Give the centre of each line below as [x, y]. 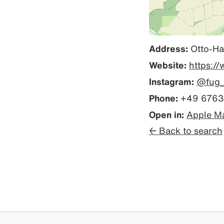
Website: [168, 65]
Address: [168, 48]
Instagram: [171, 81]
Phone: [163, 98]
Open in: [166, 114]
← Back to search [186, 130]
